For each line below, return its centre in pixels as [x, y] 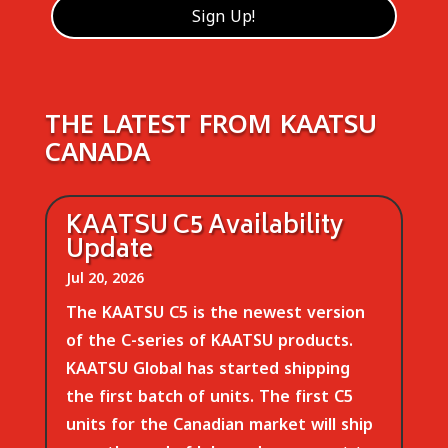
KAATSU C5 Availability [204, 227]
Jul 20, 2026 [104, 277]
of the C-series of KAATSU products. [209, 339]
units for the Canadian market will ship [219, 423]
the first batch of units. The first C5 [209, 395]
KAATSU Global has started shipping [207, 367]
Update [109, 251]
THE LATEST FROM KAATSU [210, 122]
